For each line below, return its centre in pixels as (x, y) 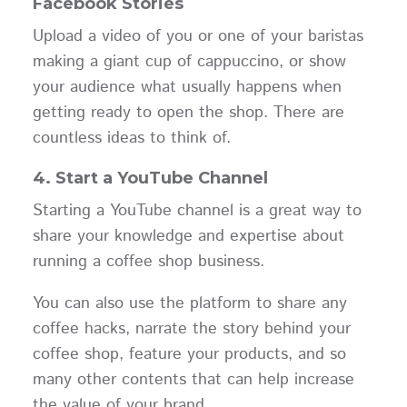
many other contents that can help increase (193, 379)
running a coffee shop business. (154, 262)
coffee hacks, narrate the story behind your (191, 328)
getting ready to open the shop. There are (188, 113)
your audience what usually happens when (187, 88)
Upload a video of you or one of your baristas (198, 37)
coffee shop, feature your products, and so (189, 354)
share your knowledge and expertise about (188, 237)
